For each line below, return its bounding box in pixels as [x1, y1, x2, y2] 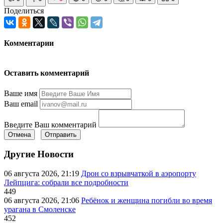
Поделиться [4, 6, 44, 15]
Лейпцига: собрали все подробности [4, 178, 128, 187]
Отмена [8, 130, 31, 138]
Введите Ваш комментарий [4, 120, 97, 129]
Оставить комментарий [4, 69, 89, 78]
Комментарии [4, 38, 54, 47]
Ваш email [4, 99, 38, 108]
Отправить [45, 130, 77, 138]
